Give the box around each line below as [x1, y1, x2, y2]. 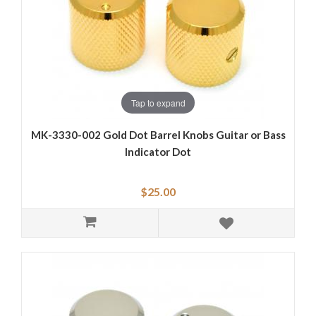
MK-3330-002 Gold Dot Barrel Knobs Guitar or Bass [30, 128, 286, 142]
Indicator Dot [125, 145, 191, 159]
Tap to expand [130, 96, 186, 109]
